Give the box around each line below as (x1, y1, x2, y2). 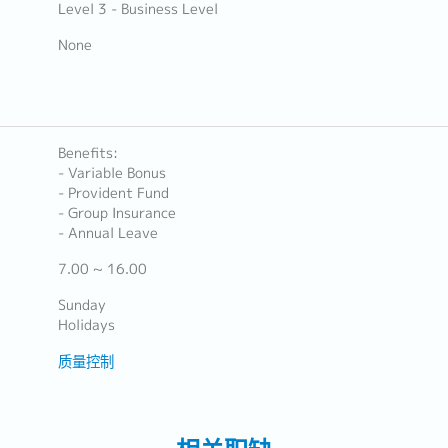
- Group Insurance (57, 203, 176, 223)
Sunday (57, 295, 106, 315)
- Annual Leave (57, 223, 158, 243)
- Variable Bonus (57, 163, 166, 183)
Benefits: (57, 143, 118, 163)
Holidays (57, 315, 115, 335)
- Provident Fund (57, 183, 169, 203)
